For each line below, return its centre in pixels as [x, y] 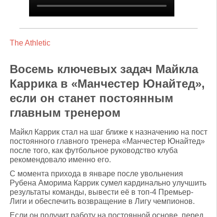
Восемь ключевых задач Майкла [104, 69]
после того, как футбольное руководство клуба [94, 150]
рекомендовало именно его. [60, 159]
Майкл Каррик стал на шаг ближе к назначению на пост [108, 132]
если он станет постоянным [92, 98]
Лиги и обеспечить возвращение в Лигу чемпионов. [102, 201]
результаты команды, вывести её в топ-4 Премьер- [101, 192]
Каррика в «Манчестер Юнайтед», [107, 83]
